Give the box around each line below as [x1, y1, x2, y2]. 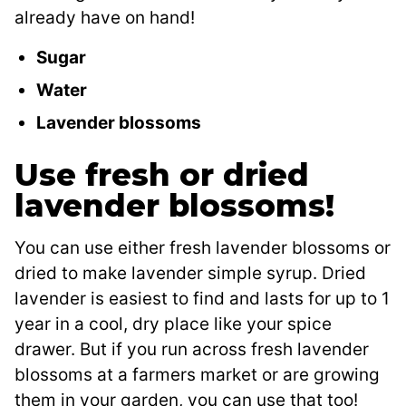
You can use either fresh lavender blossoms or [14, 237, 391, 259]
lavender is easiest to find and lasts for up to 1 [14, 288, 390, 310]
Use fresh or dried [14, 156, 309, 195]
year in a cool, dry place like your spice [14, 314, 332, 335]
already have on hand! [14, 7, 195, 29]
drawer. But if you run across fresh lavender [14, 339, 369, 361]
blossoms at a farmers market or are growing [14, 364, 380, 386]
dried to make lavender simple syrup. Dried [14, 263, 366, 285]
